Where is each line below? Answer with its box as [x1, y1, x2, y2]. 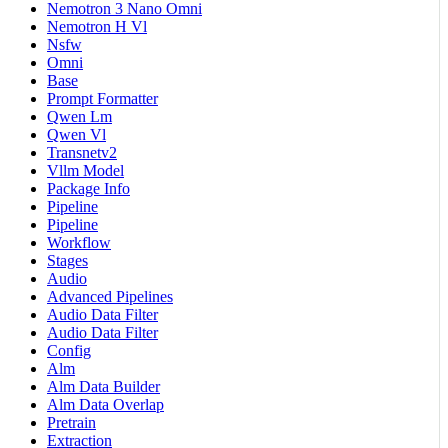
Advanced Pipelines [47, 288, 173, 306]
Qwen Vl [47, 126, 106, 144]
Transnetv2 [47, 144, 117, 162]
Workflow [47, 234, 111, 252]
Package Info [47, 180, 130, 198]
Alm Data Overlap [47, 396, 164, 414]
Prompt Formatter [47, 90, 158, 108]
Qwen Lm [47, 108, 112, 126]
